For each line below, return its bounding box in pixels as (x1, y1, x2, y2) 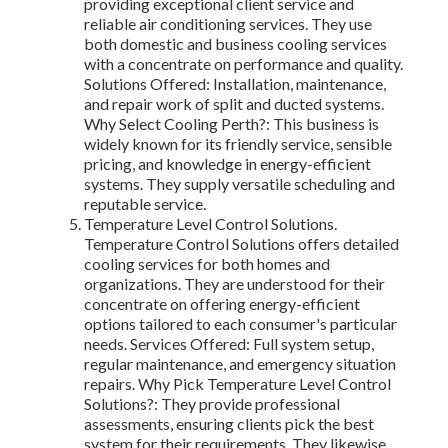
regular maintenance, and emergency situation (84, 354, 396, 374)
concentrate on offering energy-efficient (84, 294, 360, 314)
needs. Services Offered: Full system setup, (84, 334, 374, 354)
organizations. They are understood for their (84, 274, 385, 294)
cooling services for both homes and (84, 254, 330, 274)
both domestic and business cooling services (84, 34, 387, 54)
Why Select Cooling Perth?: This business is (84, 114, 379, 134)
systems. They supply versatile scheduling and (84, 174, 395, 194)
